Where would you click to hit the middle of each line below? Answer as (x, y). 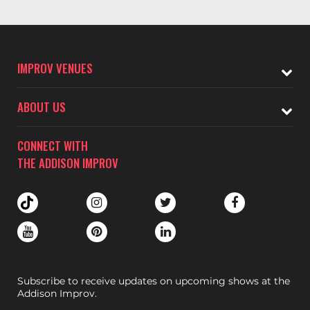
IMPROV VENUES (55, 68)
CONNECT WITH (53, 146)
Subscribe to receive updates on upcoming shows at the (154, 281)
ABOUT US (42, 107)
